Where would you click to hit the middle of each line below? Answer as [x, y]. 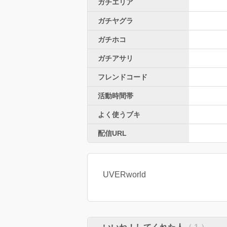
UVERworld [124, 175]
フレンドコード [123, 77]
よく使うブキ [119, 115]
